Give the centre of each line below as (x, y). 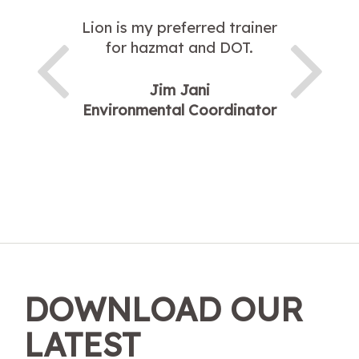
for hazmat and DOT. (179, 48)
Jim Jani (179, 90)
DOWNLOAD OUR (163, 309)
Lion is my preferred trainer (179, 28)
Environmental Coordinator (179, 110)
